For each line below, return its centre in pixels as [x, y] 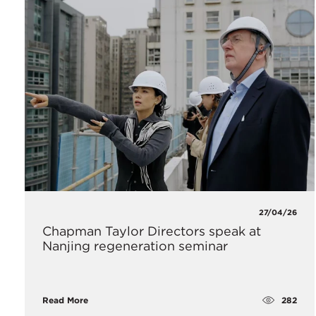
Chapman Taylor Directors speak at [152, 231]
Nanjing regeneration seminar [135, 246]
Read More [65, 300]
